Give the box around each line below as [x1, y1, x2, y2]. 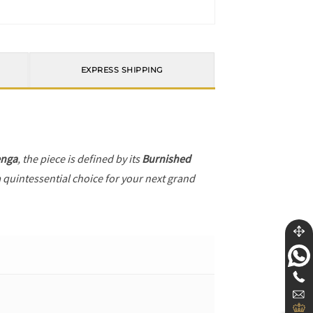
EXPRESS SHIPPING [80, 65, 163, 75]
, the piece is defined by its [17, 152, 143, 166]
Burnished [142, 152, 191, 166]
